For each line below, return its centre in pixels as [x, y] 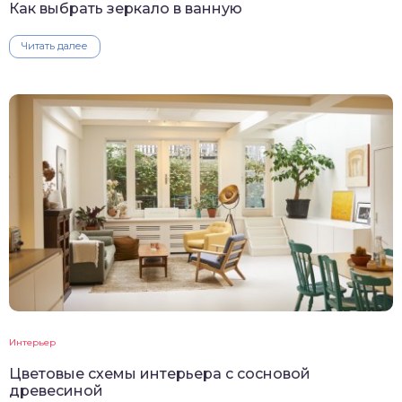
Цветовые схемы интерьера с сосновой [160, 373]
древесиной [56, 390]
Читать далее [55, 45]
